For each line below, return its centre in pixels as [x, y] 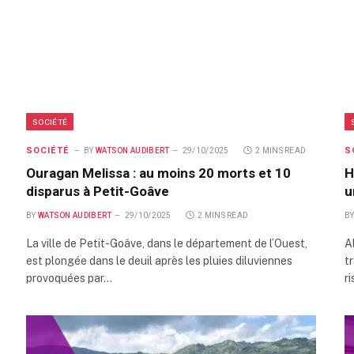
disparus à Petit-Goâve [98, 191]
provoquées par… [69, 278]
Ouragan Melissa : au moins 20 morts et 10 [158, 173]
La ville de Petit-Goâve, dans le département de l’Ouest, [167, 243]
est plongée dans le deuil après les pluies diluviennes [159, 260]
